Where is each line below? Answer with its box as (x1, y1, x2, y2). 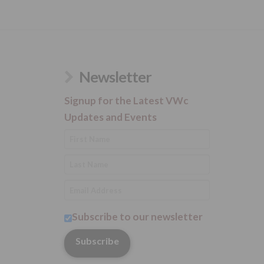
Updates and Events (64, 110, 157, 123)
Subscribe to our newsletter (71, 210, 203, 223)
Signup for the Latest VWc (64, 94, 189, 107)
